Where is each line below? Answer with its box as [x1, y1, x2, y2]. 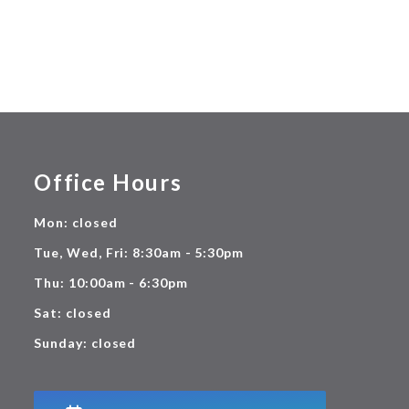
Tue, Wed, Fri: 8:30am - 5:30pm [34, 244, 244, 260]
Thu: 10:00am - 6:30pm [34, 274, 188, 290]
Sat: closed [34, 304, 111, 320]
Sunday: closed [34, 334, 137, 351]
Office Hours [34, 168, 183, 195]
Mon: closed [34, 214, 118, 230]
